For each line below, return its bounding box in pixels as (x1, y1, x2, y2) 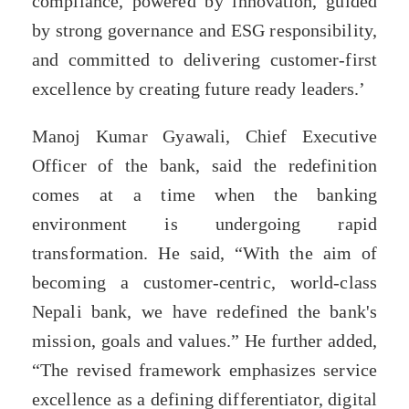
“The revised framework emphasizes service (32, 360, 377, 381)
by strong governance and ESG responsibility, (32, 19, 377, 40)
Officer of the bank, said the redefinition (32, 155, 377, 176)
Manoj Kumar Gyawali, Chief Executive (32, 126, 377, 147)
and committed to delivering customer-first (32, 48, 377, 69)
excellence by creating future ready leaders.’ (32, 78, 366, 99)
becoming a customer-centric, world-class (32, 272, 377, 293)
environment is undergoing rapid (32, 214, 377, 235)
